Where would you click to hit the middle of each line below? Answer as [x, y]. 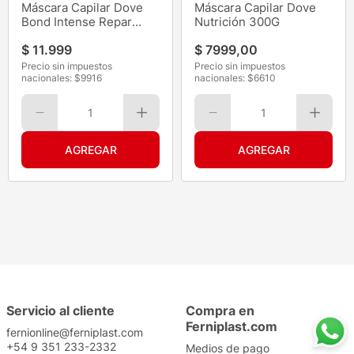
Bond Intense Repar [77, 22]
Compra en [220, 311]
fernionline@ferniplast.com [75, 333]
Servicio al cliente [60, 311]
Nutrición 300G [237, 22]
